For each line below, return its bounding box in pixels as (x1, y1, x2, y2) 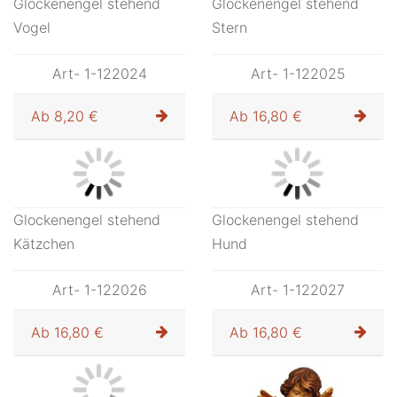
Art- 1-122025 (250, 65, 346, 82)
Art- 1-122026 (51, 281, 147, 299)
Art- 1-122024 (51, 65, 147, 82)
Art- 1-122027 (251, 281, 345, 299)
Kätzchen (13, 235, 74, 253)
